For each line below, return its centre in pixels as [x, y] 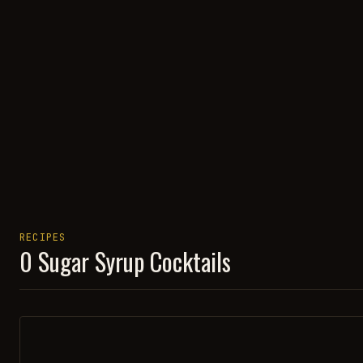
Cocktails [188, 261]
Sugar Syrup [91, 261]
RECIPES [43, 237]
